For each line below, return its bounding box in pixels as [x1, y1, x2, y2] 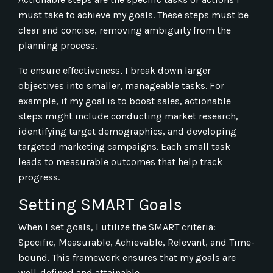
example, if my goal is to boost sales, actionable [18, 94, 231, 107]
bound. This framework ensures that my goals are [18, 251, 236, 263]
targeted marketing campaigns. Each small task [18, 140, 230, 152]
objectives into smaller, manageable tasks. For [18, 79, 224, 91]
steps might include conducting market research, [18, 110, 238, 122]
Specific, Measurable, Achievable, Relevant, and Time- [18, 236, 255, 248]
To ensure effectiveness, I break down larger [18, 64, 211, 76]
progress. [18, 171, 60, 183]
